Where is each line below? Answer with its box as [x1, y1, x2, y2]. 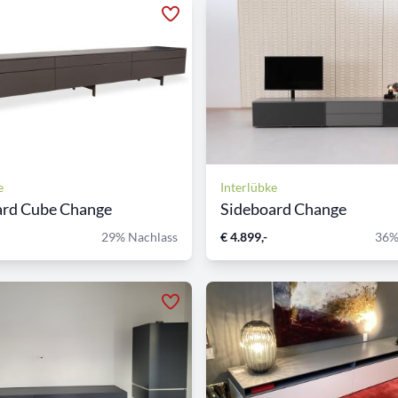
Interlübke [220, 179, 277, 195]
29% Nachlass [101, 228, 178, 244]
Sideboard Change [220, 198, 346, 219]
